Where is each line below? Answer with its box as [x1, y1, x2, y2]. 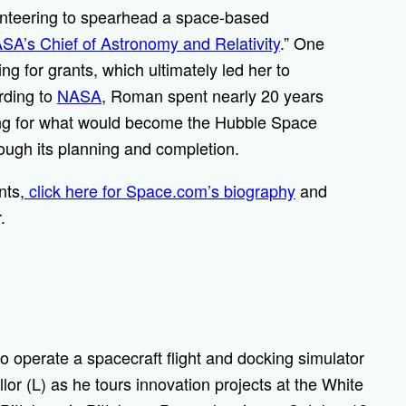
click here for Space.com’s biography [24, 179, 295, 203]
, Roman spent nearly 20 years [101, 83, 324, 108]
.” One [280, 31, 324, 55]
